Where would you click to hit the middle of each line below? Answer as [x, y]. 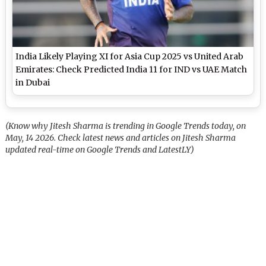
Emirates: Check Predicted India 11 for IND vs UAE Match [132, 70]
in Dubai [33, 83]
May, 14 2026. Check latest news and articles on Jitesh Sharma [121, 138]
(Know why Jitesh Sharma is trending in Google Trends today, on [126, 126]
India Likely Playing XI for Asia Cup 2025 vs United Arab [130, 57]
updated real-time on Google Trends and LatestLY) [100, 150]
